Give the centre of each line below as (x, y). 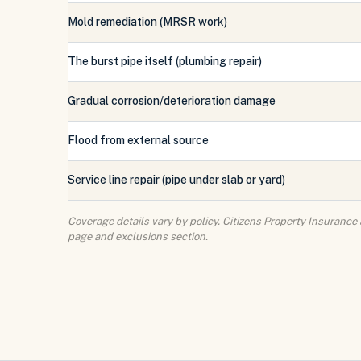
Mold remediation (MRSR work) (147, 22)
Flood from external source (138, 140)
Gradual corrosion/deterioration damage (172, 101)
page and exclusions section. (138, 237)
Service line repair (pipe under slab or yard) (176, 180)
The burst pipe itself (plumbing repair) (165, 61)
